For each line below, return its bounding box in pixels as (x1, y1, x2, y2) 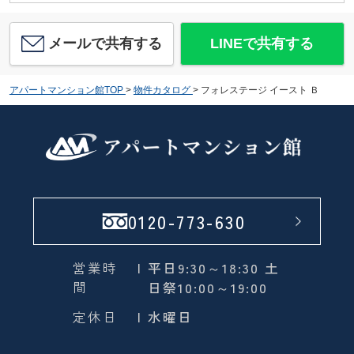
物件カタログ (133, 84, 190, 96)
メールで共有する (48, 36, 163, 52)
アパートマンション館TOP (9, 84, 123, 96)
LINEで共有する (210, 36, 314, 52)
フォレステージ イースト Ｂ (200, 84, 319, 96)
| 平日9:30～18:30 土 (137, 258, 281, 277)
